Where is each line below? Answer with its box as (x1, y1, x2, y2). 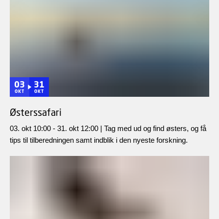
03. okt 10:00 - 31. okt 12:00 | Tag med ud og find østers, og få (10, 124, 206, 133)
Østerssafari (10, 107, 62, 118)
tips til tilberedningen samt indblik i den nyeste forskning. (10, 136, 188, 145)
